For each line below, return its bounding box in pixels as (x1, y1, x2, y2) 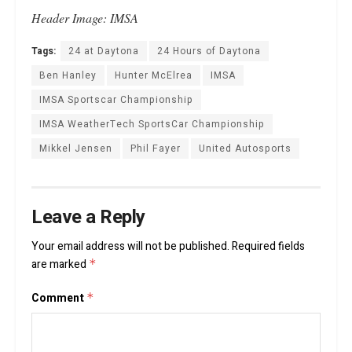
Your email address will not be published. (31, 237, 229, 255)
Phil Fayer (130, 141, 181, 156)
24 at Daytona (68, 43, 139, 58)
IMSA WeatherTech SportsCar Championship (39, 116, 265, 131)
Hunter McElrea (115, 68, 192, 82)
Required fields (232, 237, 305, 255)
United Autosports (199, 141, 291, 156)
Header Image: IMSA (31, 9, 138, 26)
